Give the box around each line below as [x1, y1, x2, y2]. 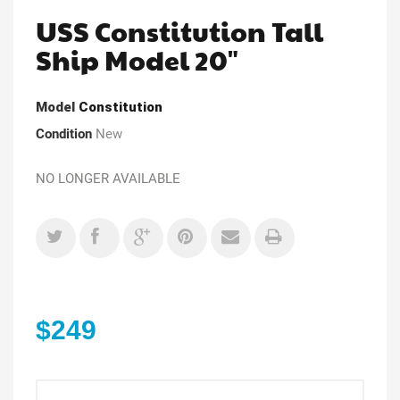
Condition [36, 125, 92, 142]
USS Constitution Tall [36, 12, 323, 49]
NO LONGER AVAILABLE [36, 170, 184, 187]
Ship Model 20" [36, 40, 238, 78]
